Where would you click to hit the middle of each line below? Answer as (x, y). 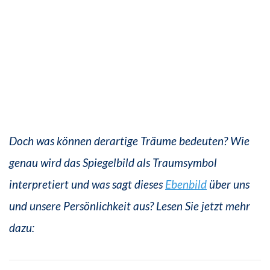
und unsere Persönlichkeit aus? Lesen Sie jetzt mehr (130, 206)
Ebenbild (186, 184)
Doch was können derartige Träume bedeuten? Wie (129, 141)
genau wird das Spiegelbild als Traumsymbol (113, 163)
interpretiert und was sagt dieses (87, 184)
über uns (228, 184)
